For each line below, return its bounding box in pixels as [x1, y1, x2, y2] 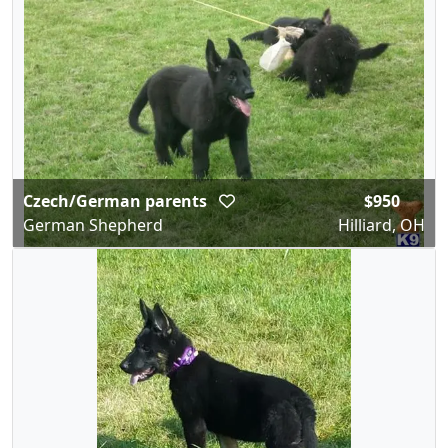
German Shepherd [23, 214, 163, 236]
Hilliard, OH [338, 214, 425, 236]
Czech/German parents [23, 190, 211, 212]
